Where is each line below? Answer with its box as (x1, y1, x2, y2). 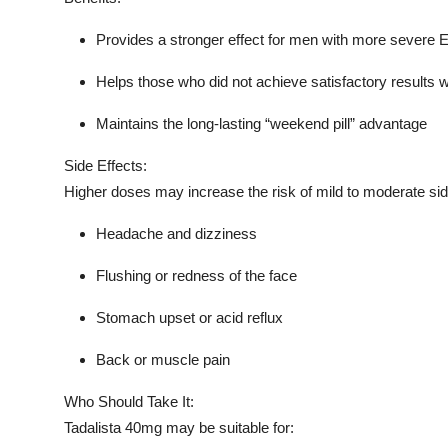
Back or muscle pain (96, 350, 230, 368)
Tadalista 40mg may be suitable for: (64, 418, 294, 436)
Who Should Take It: (64, 392, 194, 410)
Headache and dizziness (96, 224, 257, 242)
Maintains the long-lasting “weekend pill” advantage (96, 114, 427, 132)
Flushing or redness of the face (96, 266, 297, 284)
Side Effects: (64, 156, 147, 174)
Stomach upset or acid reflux (96, 308, 283, 326)
